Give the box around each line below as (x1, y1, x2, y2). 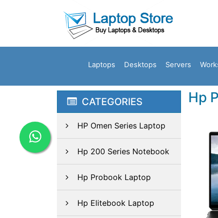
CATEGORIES (82, 96, 143, 108)
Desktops (124, 60, 157, 69)
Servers (165, 60, 191, 69)
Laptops (88, 60, 115, 69)
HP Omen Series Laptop (77, 121, 165, 130)
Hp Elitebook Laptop (77, 198, 154, 208)
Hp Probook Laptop (77, 172, 151, 182)
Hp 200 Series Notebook (77, 146, 169, 156)
